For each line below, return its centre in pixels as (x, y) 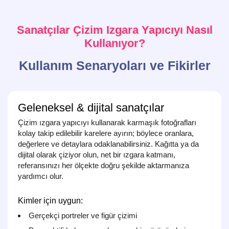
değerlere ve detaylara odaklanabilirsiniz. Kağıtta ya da (108, 144)
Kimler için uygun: (50, 200)
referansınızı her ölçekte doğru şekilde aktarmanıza (104, 165)
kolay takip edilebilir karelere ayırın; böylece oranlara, (106, 133)
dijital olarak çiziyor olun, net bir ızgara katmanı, (97, 154)
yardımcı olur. (41, 176)
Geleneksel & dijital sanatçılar (91, 107)
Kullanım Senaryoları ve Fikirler (114, 66)
